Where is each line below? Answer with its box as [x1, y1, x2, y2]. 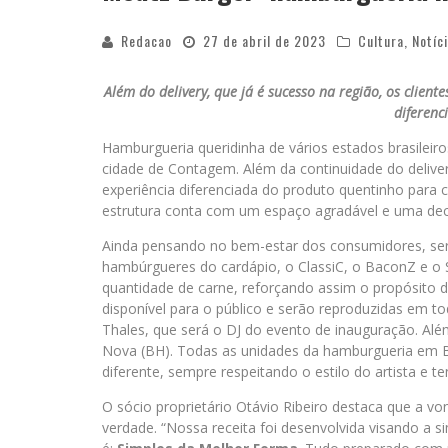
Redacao [121, 30, 172, 51]
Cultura [358, 30, 404, 51]
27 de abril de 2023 [203, 30, 326, 51]
